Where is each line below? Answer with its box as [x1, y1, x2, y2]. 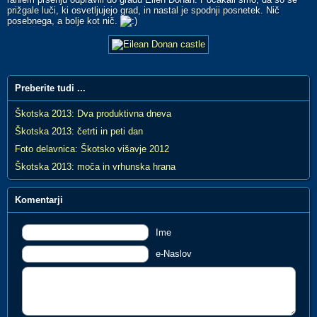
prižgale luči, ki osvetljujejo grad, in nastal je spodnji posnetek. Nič [7, 5, 279, 16]
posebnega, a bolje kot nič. [7, 16, 120, 27]
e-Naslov [155, 248, 192, 260]
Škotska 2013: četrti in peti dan [15, 126, 143, 137]
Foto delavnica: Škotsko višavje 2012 [15, 144, 169, 155]
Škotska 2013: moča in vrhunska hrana [15, 161, 175, 173]
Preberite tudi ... [15, 83, 86, 94]
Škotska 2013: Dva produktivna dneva [15, 108, 171, 120]
